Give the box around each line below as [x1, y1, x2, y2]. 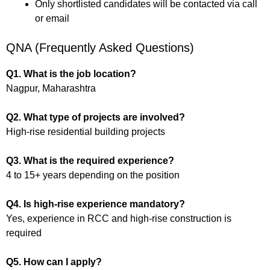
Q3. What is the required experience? [6, 155, 174, 166]
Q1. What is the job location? [6, 69, 136, 80]
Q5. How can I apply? [6, 257, 102, 268]
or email [35, 13, 69, 24]
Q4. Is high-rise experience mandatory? [6, 199, 185, 210]
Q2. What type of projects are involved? [6, 112, 185, 123]
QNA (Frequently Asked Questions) [6, 41, 194, 55]
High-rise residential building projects [6, 127, 165, 137]
